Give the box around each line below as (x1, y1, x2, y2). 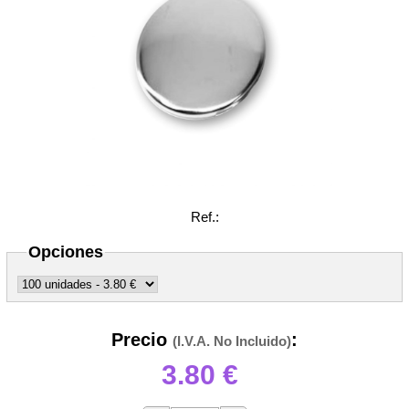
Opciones (28, 242, 104, 261)
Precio (111, 330, 173, 351)
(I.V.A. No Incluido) (173, 333, 291, 350)
